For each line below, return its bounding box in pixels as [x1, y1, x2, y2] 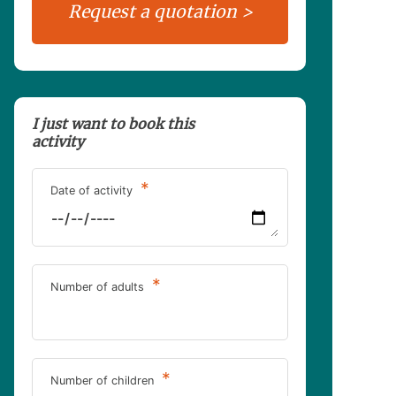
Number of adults [50, 280, 148, 294]
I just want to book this [32, 115, 194, 133]
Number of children [50, 374, 157, 388]
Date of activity [50, 184, 136, 197]
